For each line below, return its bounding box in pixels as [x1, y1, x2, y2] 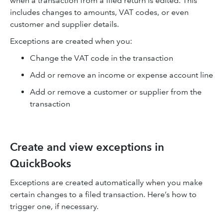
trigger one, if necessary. [10, 202, 99, 211]
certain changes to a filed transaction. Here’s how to [10, 190, 197, 199]
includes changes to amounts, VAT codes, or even [10, 7, 189, 17]
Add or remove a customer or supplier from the [30, 87, 202, 97]
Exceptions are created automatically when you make [10, 178, 203, 187]
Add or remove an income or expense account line [30, 70, 213, 80]
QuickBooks [10, 157, 71, 170]
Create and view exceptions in [10, 140, 164, 154]
